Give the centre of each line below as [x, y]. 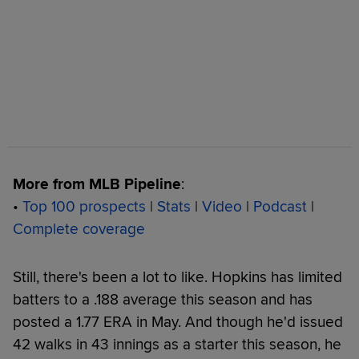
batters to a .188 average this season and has [163, 299]
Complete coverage [79, 229]
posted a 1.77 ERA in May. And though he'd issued [178, 322]
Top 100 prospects [84, 206]
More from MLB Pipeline [97, 184]
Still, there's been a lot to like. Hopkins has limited [177, 277]
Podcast [280, 206]
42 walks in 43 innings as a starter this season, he [177, 344]
